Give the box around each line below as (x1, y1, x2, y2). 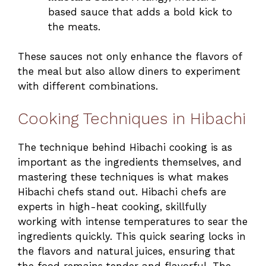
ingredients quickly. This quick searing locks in (18, 230, 246, 242)
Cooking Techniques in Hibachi (18, 109, 246, 128)
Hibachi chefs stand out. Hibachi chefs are (18, 185, 226, 198)
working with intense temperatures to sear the (18, 215, 248, 227)
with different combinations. (18, 80, 158, 93)
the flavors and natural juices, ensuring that (18, 245, 235, 257)
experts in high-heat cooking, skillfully (18, 200, 207, 213)
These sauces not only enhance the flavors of (18, 50, 242, 63)
